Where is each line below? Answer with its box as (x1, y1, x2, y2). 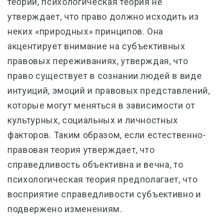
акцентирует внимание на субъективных (7, 41, 185, 51)
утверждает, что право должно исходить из (7, 11, 199, 22)
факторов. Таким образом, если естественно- (7, 130, 206, 140)
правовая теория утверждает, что (7, 145, 155, 155)
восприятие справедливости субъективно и (7, 189, 201, 199)
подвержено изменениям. (7, 204, 122, 214)
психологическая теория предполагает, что (7, 174, 198, 184)
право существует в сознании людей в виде (7, 71, 202, 81)
